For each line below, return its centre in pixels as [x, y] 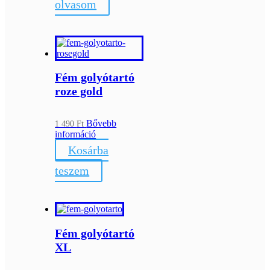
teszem [72, 170]
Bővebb [102, 123]
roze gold [79, 91]
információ [76, 134]
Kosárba [89, 150]
